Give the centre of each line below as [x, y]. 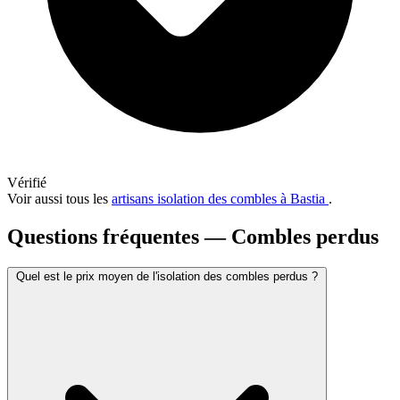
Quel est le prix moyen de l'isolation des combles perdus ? [167, 276]
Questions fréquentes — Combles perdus [193, 236]
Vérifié [27, 182]
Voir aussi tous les [59, 198]
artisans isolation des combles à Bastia [220, 198]
